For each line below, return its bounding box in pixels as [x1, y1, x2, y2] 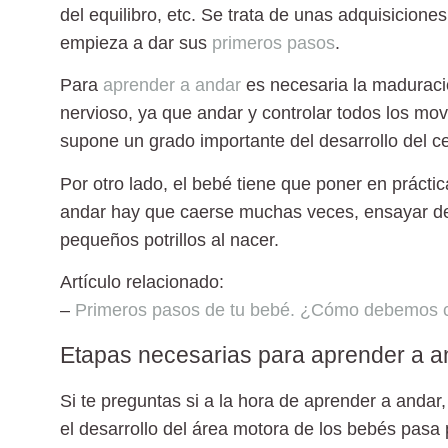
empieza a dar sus [60, 32, 212, 53]
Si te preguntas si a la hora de [60, 390, 304, 411]
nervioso [60, 103, 128, 124]
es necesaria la [241, 75, 372, 96]
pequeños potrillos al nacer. [60, 229, 279, 250]
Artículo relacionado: [60, 272, 229, 293]
